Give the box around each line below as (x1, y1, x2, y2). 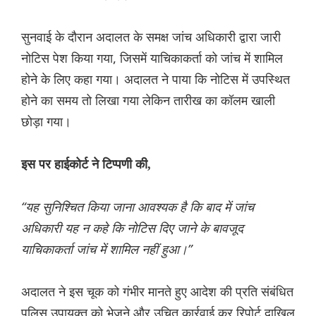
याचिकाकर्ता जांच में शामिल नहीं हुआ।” (21, 241, 192, 258)
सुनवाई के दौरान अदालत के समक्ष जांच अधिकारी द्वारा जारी (21, 28, 281, 46)
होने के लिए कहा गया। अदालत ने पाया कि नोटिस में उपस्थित (21, 71, 290, 88)
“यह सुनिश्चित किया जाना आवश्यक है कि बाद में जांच (21, 198, 254, 216)
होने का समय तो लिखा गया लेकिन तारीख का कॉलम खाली (21, 92, 275, 109)
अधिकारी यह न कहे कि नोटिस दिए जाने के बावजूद (21, 219, 243, 237)
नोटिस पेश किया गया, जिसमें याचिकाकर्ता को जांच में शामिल (21, 49, 283, 67)
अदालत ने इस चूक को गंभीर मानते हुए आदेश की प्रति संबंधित (21, 283, 293, 300)
